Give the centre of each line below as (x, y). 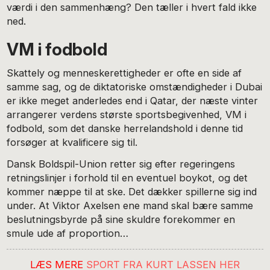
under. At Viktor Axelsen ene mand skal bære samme (130, 206)
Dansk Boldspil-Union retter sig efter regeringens (121, 164)
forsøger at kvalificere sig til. (72, 142)
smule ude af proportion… (68, 234)
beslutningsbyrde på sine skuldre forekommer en (121, 220)
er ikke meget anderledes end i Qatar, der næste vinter (133, 100)
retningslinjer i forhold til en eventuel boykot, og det (127, 178)
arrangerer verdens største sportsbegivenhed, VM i (127, 114)
